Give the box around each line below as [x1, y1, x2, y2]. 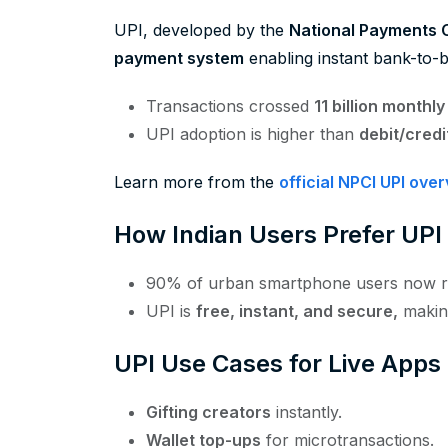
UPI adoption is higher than [146, 124, 359, 145]
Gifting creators [146, 402, 271, 423]
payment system [114, 48, 244, 69]
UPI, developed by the [114, 20, 289, 41]
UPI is [146, 301, 196, 322]
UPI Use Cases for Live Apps [114, 349, 441, 379]
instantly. [271, 402, 342, 423]
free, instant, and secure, [196, 301, 398, 322]
